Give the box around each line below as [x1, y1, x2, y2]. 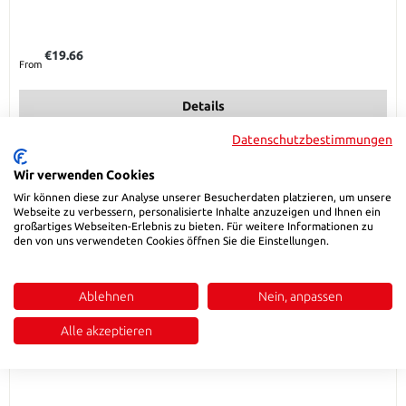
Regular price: [18, 41, 80, 53]
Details [181, 99, 225, 114]
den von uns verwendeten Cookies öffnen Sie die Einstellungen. [14, 235, 329, 246]
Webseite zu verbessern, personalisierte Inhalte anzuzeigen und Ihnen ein [14, 206, 381, 217]
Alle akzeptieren [60, 324, 152, 338]
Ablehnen [78, 289, 134, 304]
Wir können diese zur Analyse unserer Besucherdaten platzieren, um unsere [14, 191, 391, 203]
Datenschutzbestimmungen [232, 132, 392, 147]
